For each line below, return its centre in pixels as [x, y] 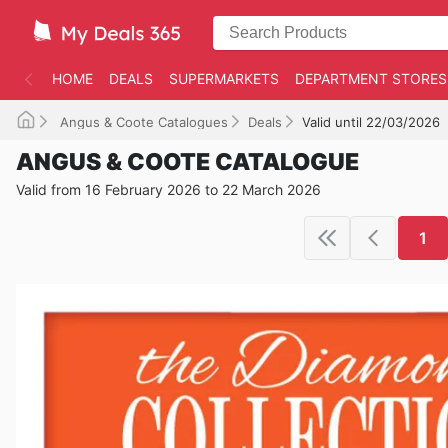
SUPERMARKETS [224, 78]
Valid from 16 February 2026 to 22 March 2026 [168, 189]
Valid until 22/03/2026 [371, 122]
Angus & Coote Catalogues [142, 122]
